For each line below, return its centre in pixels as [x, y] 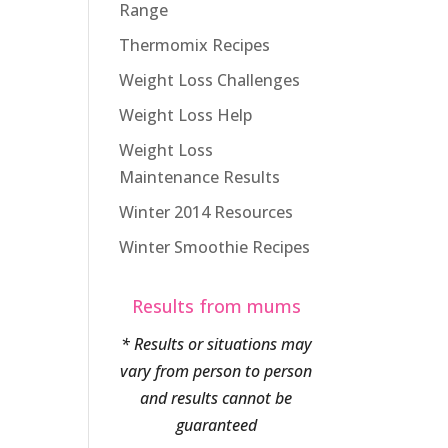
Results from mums [216, 306]
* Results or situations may [216, 344]
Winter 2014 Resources [206, 212]
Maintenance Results [200, 177]
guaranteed [216, 425]
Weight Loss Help [186, 115]
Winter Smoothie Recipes [215, 247]
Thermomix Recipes [195, 45]
